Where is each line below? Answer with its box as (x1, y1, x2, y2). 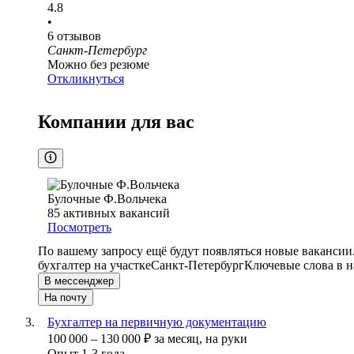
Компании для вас (38, 111, 194, 133)
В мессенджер (44, 275, 114, 288)
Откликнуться (47, 72, 124, 86)
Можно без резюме (47, 58, 149, 72)
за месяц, (154, 332, 205, 346)
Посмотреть (47, 220, 111, 235)
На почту (44, 292, 87, 304)
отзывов (57, 29, 101, 43)
